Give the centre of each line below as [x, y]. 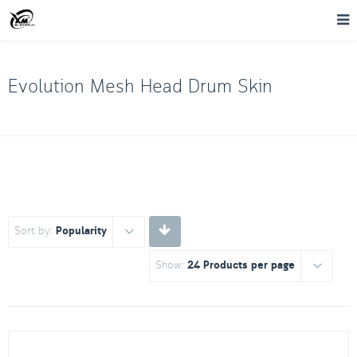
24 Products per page [241, 266]
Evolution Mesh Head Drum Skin [140, 87]
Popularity [81, 231]
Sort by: [35, 231]
